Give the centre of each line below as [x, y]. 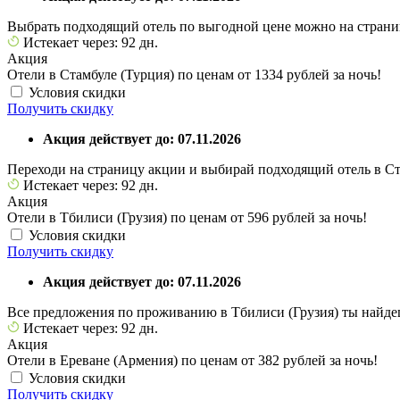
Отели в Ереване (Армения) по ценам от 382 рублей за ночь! [192, 360]
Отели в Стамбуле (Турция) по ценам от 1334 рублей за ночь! [194, 74]
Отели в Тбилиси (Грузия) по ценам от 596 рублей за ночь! [187, 217]
